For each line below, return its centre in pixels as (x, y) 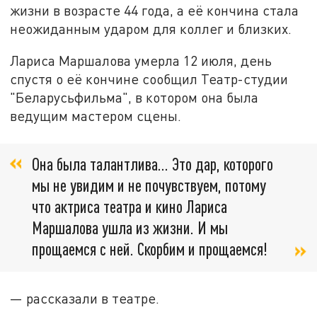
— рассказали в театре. (85, 299)
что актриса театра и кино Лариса (129, 206)
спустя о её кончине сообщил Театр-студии (149, 79)
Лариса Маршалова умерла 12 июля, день (141, 61)
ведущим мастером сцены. (96, 116)
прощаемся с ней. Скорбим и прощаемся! (150, 248)
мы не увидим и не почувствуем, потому (149, 185)
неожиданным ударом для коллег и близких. (151, 28)
